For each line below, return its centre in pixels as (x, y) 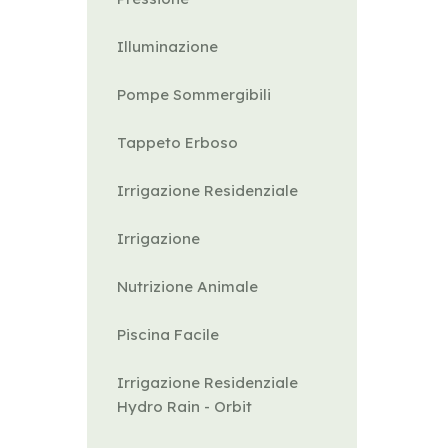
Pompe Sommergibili (194, 94)
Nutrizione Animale (187, 286)
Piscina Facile (168, 334)
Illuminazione (167, 46)
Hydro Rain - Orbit (184, 406)
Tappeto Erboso (177, 142)
